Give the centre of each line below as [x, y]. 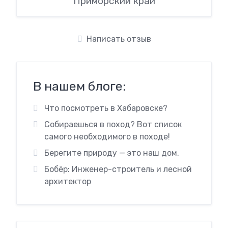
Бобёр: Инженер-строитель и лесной [118, 169]
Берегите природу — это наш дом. [111, 153]
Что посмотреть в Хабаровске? [106, 108]
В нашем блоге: [79, 87]
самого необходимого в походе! [107, 137]
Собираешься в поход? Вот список [113, 125]
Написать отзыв [119, 39]
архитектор [67, 182]
